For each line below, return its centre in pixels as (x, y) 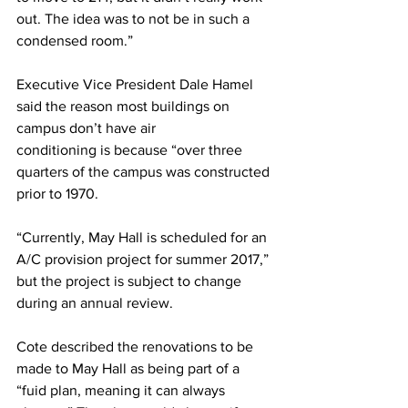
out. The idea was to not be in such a (135, 19)
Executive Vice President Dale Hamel (137, 84)
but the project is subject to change (131, 281)
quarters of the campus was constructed (145, 172)
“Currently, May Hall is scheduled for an (143, 237)
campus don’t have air (86, 128)
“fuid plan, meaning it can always (122, 390)
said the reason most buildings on (125, 106)
